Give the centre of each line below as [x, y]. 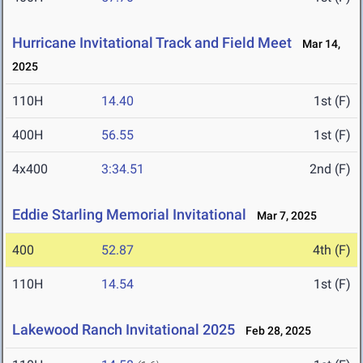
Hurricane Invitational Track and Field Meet [152, 43]
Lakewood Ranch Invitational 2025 [124, 330]
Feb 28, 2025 [275, 331]
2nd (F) [330, 169]
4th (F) [332, 250]
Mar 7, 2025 [283, 216]
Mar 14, [318, 44]
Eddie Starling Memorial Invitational [129, 215]
